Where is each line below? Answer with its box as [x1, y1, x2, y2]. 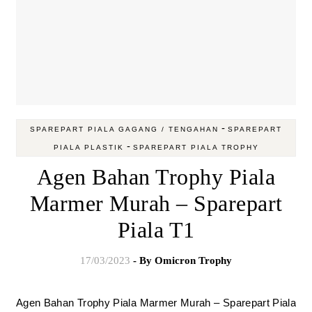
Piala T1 [117, 217, 195, 242]
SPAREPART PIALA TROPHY [132, 143, 259, 151]
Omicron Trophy [155, 255, 232, 266]
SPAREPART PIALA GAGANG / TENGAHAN [30, 125, 219, 133]
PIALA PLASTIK [53, 143, 124, 151]
